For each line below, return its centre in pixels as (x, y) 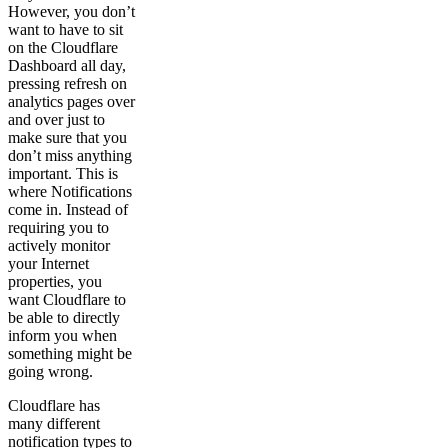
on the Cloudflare (63, 47)
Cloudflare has (54, 405)
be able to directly (64, 317)
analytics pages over (71, 101)
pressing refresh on (67, 83)
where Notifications (70, 191)
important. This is (63, 173)
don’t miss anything (70, 155)
